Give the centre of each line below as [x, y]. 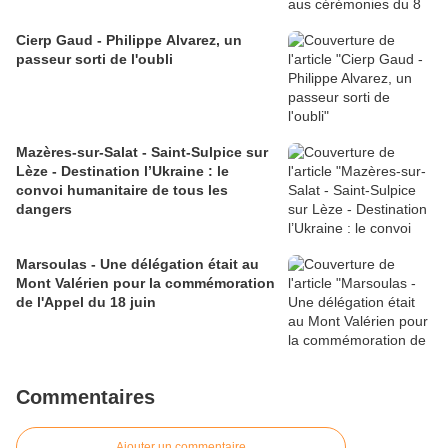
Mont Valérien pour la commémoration [145, 283]
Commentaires [85, 397]
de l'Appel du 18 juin [86, 302]
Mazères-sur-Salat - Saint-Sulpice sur [142, 152]
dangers [44, 209]
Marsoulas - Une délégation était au [137, 264]
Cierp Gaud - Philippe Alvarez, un [129, 40]
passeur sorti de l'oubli [94, 59]
